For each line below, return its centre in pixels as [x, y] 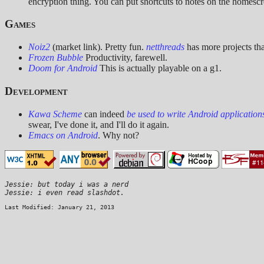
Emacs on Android [63, 135]
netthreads [165, 47]
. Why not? [118, 135]
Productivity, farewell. [125, 58]
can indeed [104, 114]
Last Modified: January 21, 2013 [60, 207]
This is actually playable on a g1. [159, 68]
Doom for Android [63, 68]
